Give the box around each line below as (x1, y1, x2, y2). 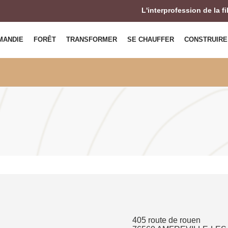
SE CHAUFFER (127, 36, 174, 43)
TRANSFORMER (66, 36, 117, 43)
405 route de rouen (132, 216, 201, 224)
